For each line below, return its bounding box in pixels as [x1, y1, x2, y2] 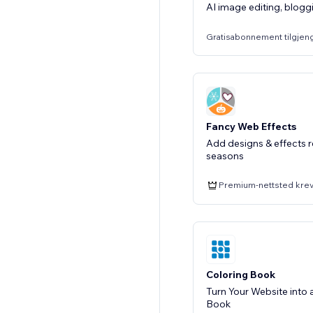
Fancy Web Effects [206, 119, 296, 133]
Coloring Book [206, 268, 275, 281]
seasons [206, 149, 244, 162]
